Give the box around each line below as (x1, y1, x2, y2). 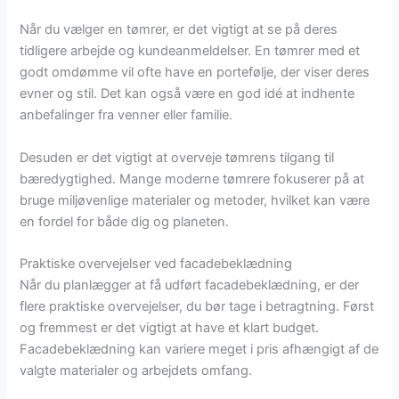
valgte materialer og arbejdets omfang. (20, 362, 253, 379)
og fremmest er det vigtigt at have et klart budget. (20, 320, 320, 337)
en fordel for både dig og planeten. (20, 213, 230, 230)
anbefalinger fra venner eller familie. (20, 107, 233, 124)
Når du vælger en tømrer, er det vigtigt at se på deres (20, 21, 338, 38)
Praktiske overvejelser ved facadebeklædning (20, 256, 293, 273)
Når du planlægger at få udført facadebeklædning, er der (20, 277, 360, 294)
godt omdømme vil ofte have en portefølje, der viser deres (20, 64, 370, 81)
